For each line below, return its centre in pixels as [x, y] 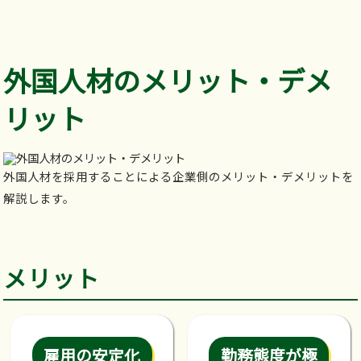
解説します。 [39, 198]
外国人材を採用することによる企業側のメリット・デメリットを [179, 176]
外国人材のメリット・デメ [168, 80]
